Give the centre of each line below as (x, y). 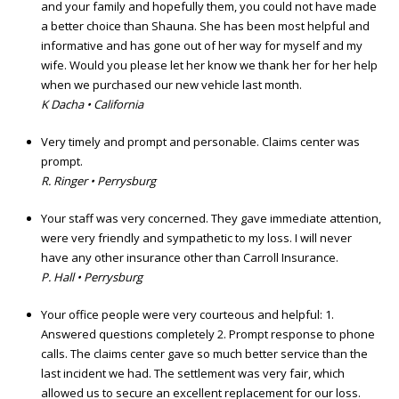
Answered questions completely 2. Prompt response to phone (208, 334)
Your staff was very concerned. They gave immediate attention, (211, 219)
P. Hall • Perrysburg (92, 277)
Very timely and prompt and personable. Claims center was (200, 142)
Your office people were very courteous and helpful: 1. (187, 315)
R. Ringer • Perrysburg (98, 181)
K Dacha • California (92, 105)
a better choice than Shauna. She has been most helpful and (205, 26)
